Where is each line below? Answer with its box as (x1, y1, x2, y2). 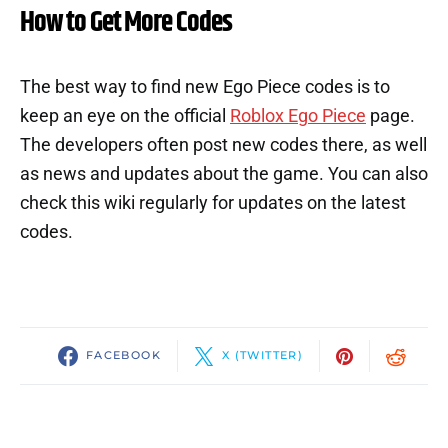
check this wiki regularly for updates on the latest (20, 192, 406, 213)
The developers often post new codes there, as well (20, 134, 427, 155)
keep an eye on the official (20, 105, 230, 126)
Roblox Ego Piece (230, 105, 366, 126)
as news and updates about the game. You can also (20, 163, 428, 184)
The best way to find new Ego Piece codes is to (20, 76, 390, 97)
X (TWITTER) (221, 348, 304, 363)
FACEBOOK (85, 348, 161, 363)
